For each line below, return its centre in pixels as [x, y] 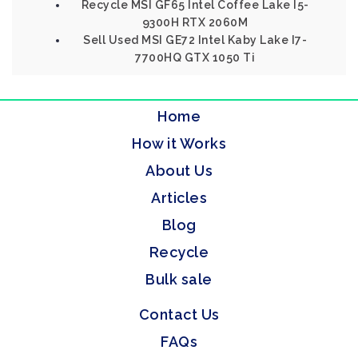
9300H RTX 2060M [195, 22]
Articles [179, 198]
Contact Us [179, 314]
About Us [179, 171]
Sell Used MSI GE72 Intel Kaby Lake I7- [195, 40]
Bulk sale [179, 279]
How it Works [179, 143]
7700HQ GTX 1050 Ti [195, 58]
